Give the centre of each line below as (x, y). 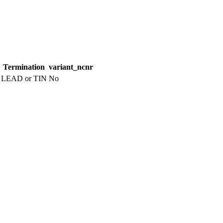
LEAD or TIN (24, 78)
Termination (24, 67)
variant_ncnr (71, 67)
